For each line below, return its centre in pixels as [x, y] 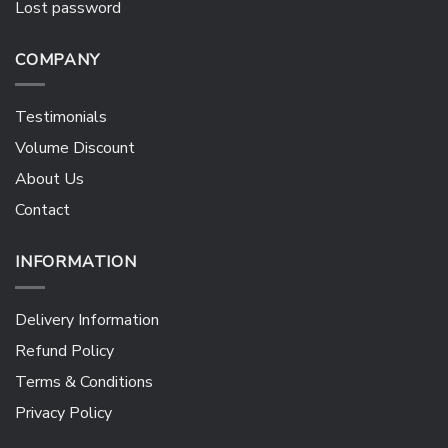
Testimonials [61, 117]
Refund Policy [64, 350]
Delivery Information [87, 319]
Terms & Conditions [84, 381]
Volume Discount [75, 148]
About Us [49, 179]
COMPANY [57, 59]
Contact [42, 210]
